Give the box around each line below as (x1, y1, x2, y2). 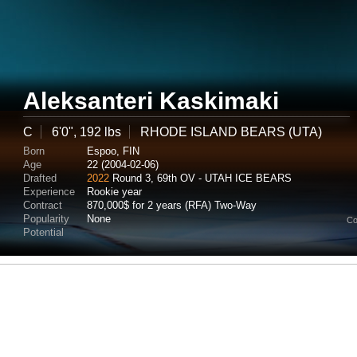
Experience (23, 186, 75, 198)
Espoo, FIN (87, 145, 139, 157)
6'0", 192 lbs (52, 125, 121, 139)
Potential (23, 226, 64, 238)
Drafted (23, 172, 57, 184)
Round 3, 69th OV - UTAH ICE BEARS (109, 172, 292, 184)
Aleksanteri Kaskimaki (23, 88, 279, 114)
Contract (23, 199, 62, 211)
